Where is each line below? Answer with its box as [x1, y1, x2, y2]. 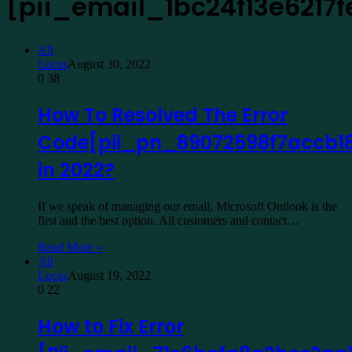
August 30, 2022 [68, 57, 151, 71]
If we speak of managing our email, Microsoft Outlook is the [38, 199, 337, 213]
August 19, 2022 [68, 268, 151, 282]
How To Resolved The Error [38, 101, 288, 128]
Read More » [38, 240, 103, 254]
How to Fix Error [38, 313, 184, 339]
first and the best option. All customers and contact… [38, 213, 299, 227]
